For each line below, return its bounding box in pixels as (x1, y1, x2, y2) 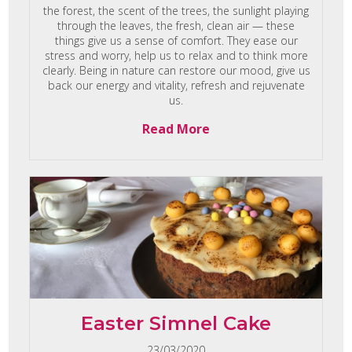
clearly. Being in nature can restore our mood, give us (42, 62, 310, 78)
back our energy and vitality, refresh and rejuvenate (47, 77, 305, 93)
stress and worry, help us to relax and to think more (44, 47, 308, 63)
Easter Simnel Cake (81, 312, 271, 335)
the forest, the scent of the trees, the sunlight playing (43, 2, 309, 18)
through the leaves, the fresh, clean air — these (57, 17, 295, 33)
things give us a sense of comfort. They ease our (54, 32, 298, 48)
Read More (142, 119, 210, 137)
